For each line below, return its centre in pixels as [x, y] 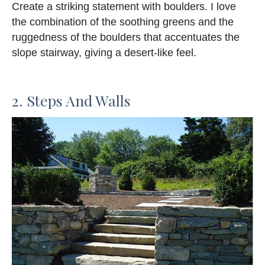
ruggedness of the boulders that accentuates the [126, 38]
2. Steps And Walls [71, 101]
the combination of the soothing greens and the [123, 22]
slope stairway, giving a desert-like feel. [104, 53]
